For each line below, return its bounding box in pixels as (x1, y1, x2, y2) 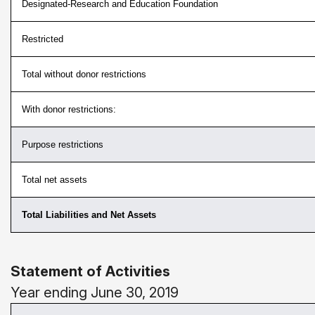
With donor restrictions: (22, 104, 116, 115)
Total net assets (22, 174, 87, 185)
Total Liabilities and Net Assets (22, 210, 156, 220)
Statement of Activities (11, 263, 170, 280)
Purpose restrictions (22, 139, 103, 150)
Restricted (22, 34, 63, 44)
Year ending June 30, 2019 (11, 284, 179, 301)
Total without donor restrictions (22, 69, 149, 79)
